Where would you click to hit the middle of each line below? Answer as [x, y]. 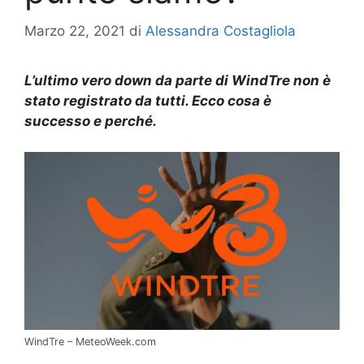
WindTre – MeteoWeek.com [90, 341]
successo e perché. [91, 121]
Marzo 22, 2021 [75, 30]
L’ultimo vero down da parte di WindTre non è [178, 80]
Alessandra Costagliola [221, 30]
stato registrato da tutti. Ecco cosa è [148, 100]
